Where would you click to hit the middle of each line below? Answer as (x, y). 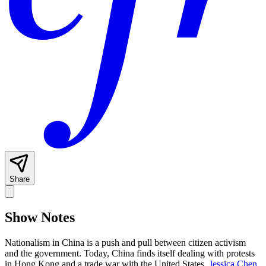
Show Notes (40, 218)
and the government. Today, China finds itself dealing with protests (130, 254)
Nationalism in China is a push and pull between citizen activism (125, 243)
